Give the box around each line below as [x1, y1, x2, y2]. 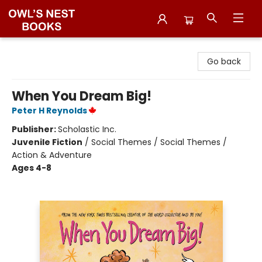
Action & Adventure [12, 149, 92, 161]
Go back [207, 56, 241, 67]
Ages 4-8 [12, 162, 51, 174]
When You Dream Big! [12, 87, 151, 105]
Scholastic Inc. [58, 123, 116, 135]
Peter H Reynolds [12, 105, 87, 116]
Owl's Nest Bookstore [9, 43, 93, 54]
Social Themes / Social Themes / [91, 136, 227, 148]
